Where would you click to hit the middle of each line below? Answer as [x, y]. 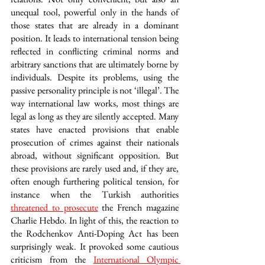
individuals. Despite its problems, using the [95, 77]
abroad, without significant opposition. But [95, 155]
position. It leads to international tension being [95, 38]
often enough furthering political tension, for [95, 181]
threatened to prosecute [54, 207]
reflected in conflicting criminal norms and [95, 51]
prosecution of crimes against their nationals [95, 142]
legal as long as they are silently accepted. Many [95, 116]
